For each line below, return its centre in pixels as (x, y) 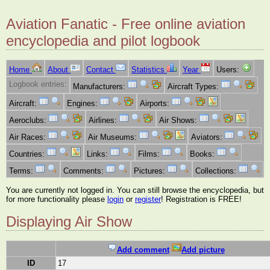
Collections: (217, 171)
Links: (99, 154)
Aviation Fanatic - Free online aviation (126, 24)
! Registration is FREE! (201, 199)
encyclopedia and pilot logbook (103, 41)
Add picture (203, 250)
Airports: (156, 104)
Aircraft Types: (194, 87)
